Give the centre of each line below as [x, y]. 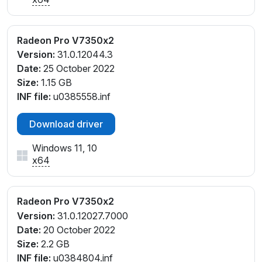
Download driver [66, 124]
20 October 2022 [78, 230]
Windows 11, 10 [65, 148]
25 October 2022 [78, 69]
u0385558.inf [81, 97]
